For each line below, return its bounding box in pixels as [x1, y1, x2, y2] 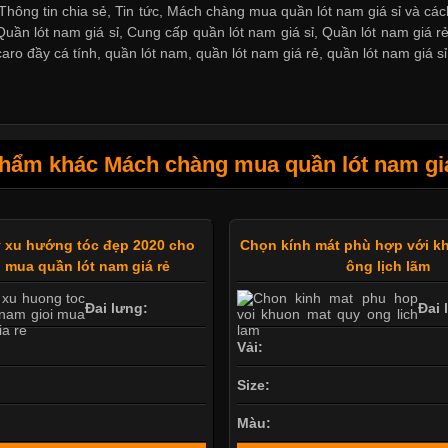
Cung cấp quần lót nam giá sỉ [127, 23, 314, 40]
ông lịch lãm [345, 257, 430, 274]
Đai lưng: [85, 300, 149, 317]
